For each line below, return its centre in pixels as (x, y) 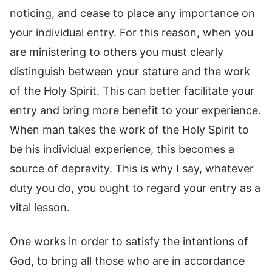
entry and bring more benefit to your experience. (135, 110)
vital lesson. (40, 207)
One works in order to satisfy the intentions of (129, 241)
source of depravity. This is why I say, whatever (132, 168)
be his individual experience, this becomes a (122, 149)
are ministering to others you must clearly (117, 52)
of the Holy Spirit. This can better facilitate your (132, 90)
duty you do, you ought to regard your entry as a (135, 188)
